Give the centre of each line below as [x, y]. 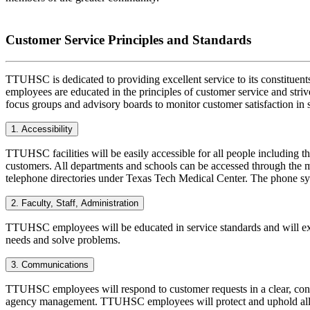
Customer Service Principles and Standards [128, 39]
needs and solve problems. [63, 239]
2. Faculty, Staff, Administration [75, 203]
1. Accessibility [42, 129]
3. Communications [50, 264]
